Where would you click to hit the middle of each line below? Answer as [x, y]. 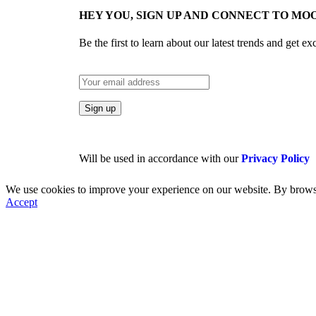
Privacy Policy [275, 159]
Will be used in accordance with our [160, 159]
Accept [22, 202]
